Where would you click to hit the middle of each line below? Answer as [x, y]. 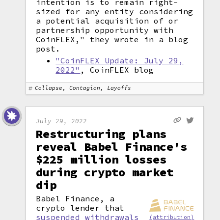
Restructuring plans [101, 134]
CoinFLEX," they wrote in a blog [112, 39]
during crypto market [105, 172]
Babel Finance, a [75, 198]
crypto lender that [80, 208]
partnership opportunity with [105, 30]
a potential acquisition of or [107, 21]
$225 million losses [101, 159]
